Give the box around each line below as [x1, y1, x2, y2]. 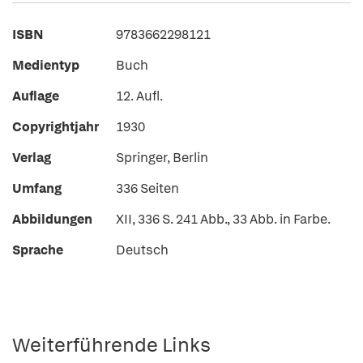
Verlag [12, 149, 51, 166]
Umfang [12, 180, 62, 197]
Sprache [12, 241, 63, 258]
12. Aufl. [116, 88, 163, 105]
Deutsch [116, 241, 169, 258]
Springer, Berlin [116, 149, 208, 166]
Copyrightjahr [12, 118, 99, 135]
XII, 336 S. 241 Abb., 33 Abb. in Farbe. [116, 211, 331, 228]
